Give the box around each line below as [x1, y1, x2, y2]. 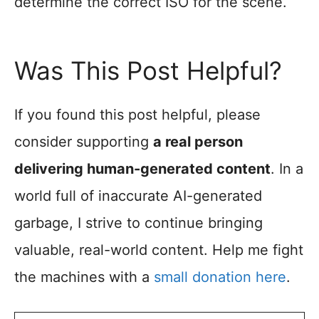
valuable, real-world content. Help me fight [14, 241, 303, 258]
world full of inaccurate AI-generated [14, 187, 262, 204]
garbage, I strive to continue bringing [14, 214, 263, 231]
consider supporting [14, 133, 153, 150]
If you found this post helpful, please [14, 106, 261, 123]
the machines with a [14, 268, 154, 286]
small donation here [154, 268, 286, 286]
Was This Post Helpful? [14, 56, 282, 85]
